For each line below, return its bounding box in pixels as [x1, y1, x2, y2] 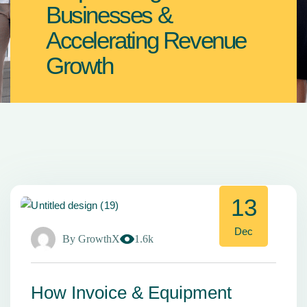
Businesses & [46, 1, 172, 28]
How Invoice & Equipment [31, 282, 232, 303]
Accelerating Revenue [46, 27, 247, 53]
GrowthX [78, 232, 120, 245]
